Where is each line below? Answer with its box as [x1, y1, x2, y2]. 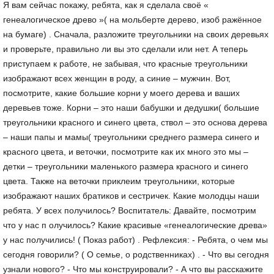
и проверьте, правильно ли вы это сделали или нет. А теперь [3, 44, 248, 54]
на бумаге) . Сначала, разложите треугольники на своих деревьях [3, 29, 268, 39]
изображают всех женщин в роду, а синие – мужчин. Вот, [3, 73, 231, 83]
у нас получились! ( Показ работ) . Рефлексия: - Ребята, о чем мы [3, 235, 268, 245]
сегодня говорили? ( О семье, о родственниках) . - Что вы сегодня [3, 250, 269, 259]
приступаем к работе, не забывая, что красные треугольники [3, 59, 248, 68]
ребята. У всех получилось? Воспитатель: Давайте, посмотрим [3, 206, 256, 215]
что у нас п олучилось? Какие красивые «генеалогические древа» [3, 220, 267, 230]
